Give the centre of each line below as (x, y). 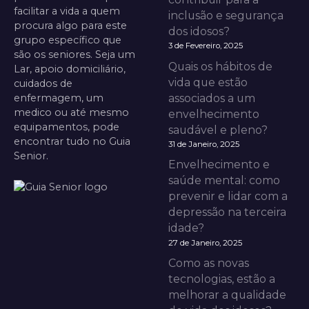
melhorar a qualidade (227, 295)
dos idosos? (199, 31)
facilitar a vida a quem (67, 11)
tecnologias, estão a (222, 279)
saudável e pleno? (218, 130)
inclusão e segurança (226, 15)
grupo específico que (68, 40)
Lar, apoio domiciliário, (70, 69)
